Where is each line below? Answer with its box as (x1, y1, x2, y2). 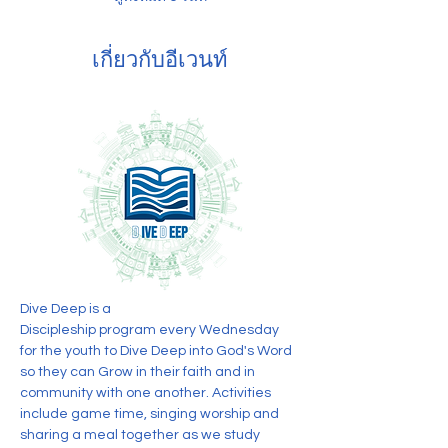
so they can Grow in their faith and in (20, 364, 258, 379)
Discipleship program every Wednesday (20, 322, 282, 337)
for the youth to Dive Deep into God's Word (20, 343, 295, 358)
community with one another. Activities (20, 385, 274, 400)
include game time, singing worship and (20, 406, 282, 421)
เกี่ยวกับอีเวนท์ (92, 41, 228, 73)
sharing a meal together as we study (20, 427, 263, 442)
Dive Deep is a (20, 301, 114, 316)
